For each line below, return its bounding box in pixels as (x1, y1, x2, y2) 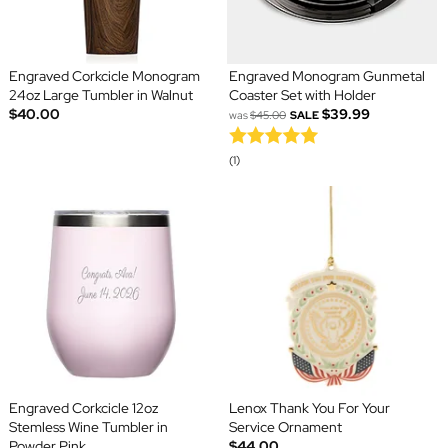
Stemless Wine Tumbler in (8, 418, 168, 437)
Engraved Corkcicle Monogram (8, 67, 200, 86)
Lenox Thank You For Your (229, 399, 390, 418)
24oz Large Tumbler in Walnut (8, 86, 193, 105)
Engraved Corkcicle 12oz (8, 399, 158, 418)
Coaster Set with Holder (229, 86, 376, 105)
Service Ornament (229, 418, 342, 437)
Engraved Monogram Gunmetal (229, 67, 425, 86)
